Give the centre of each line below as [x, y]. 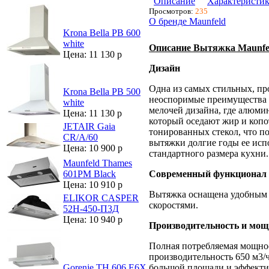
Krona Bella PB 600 [102, 33]
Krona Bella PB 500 [102, 92]
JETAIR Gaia [89, 126]
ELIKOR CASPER [101, 198]
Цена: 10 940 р [93, 219]
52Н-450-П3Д [91, 209]
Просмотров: [172, 11]
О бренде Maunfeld [187, 21]
